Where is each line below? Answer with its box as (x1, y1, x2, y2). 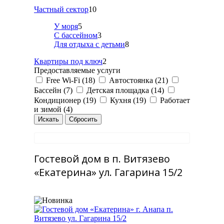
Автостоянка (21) (107, 76, 168, 84)
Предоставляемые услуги (34, 66, 120, 74)
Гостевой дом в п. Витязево (34, 151, 170, 165)
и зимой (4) (34, 105, 72, 113)
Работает (158, 96, 190, 104)
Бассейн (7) (34, 86, 72, 94)
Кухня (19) (108, 96, 146, 104)
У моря (54, 22, 78, 30)
